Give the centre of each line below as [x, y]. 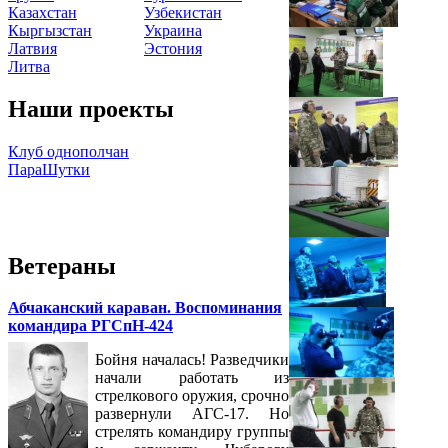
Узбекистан [183, 12]
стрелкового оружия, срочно [192, 396]
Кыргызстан [50, 30]
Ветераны [62, 265]
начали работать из [192, 378]
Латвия [32, 48]
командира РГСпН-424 [90, 326]
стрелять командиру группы [192, 432]
